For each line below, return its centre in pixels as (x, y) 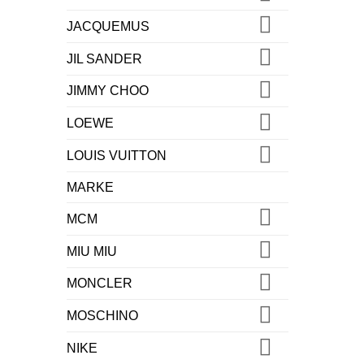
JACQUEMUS (108, 26)
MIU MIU (92, 251)
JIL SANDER (104, 58)
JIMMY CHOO (108, 91)
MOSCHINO (102, 316)
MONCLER (100, 284)
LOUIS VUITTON (117, 156)
